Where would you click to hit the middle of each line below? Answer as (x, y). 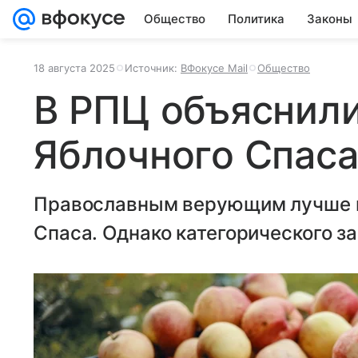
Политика (256, 19)
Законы (330, 19)
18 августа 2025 (74, 68)
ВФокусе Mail (214, 68)
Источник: (153, 68)
